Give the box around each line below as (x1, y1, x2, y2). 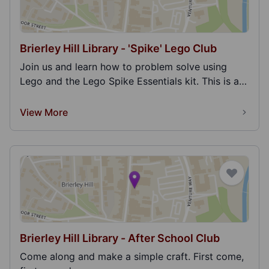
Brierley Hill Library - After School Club (20, 232, 220, 244)
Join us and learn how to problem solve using (20, 61, 227, 73)
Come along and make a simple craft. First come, (20, 250, 244, 262)
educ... (20, 89, 49, 101)
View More (20, 106, 68, 118)
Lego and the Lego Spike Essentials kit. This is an (20, 75, 244, 87)
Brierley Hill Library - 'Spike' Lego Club (20, 42, 217, 55)
